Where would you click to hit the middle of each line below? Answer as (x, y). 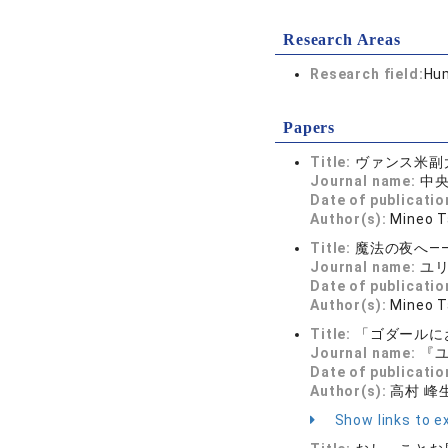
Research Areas (342, 39)
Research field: (367, 74)
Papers (309, 127)
